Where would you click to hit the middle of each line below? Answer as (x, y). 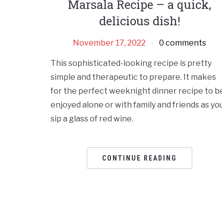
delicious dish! (139, 21)
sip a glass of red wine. (92, 119)
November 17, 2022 (110, 43)
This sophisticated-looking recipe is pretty (131, 63)
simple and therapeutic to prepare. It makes (133, 77)
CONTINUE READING (140, 158)
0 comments (183, 43)
